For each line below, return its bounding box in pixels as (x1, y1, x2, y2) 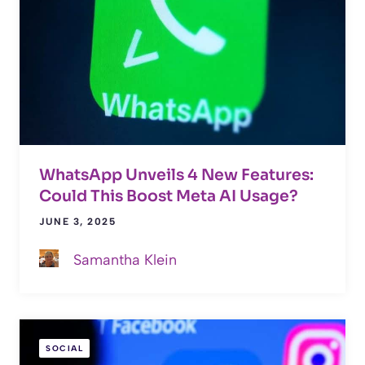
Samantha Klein (73, 250, 177, 269)
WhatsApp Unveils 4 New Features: (39, 165, 314, 185)
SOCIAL (46, 342, 83, 354)
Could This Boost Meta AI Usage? (39, 186, 298, 206)
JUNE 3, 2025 (39, 215, 116, 227)
